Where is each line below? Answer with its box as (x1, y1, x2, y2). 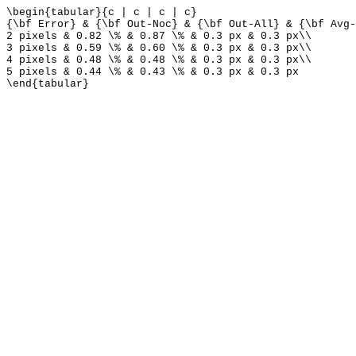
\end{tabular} (6, 78, 89, 90)
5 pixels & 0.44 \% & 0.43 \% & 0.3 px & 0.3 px (6, 66, 299, 78)
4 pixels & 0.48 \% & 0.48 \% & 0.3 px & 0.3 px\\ (6, 54, 311, 66)
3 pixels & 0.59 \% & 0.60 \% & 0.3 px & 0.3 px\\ (6, 42, 311, 54)
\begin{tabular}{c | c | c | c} (6, 6, 197, 18)
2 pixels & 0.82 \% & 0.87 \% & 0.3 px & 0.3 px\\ (6, 30, 311, 42)
